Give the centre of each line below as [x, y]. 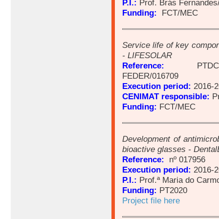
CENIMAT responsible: [166, 97]
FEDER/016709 [150, 76]
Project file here [151, 201]
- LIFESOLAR [147, 55]
